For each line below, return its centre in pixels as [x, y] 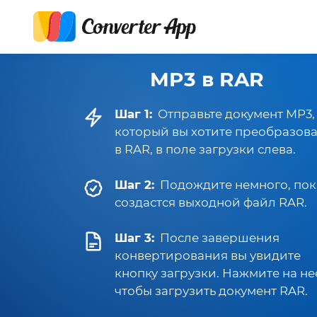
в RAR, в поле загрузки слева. [205, 149]
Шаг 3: [134, 238]
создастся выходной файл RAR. [211, 202]
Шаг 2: [134, 185]
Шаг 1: [133, 114]
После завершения [220, 238]
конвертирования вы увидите [208, 255]
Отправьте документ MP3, [236, 114]
